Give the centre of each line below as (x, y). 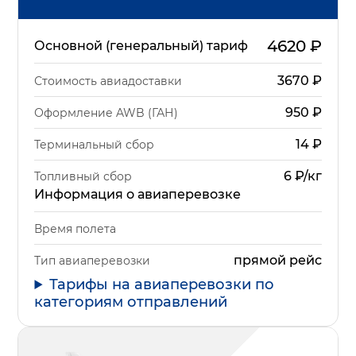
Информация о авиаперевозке (138, 195)
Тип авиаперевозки (93, 260)
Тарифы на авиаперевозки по (162, 285)
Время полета (75, 229)
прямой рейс (277, 261)
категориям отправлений (131, 302)
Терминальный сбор (95, 144)
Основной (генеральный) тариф (141, 46)
